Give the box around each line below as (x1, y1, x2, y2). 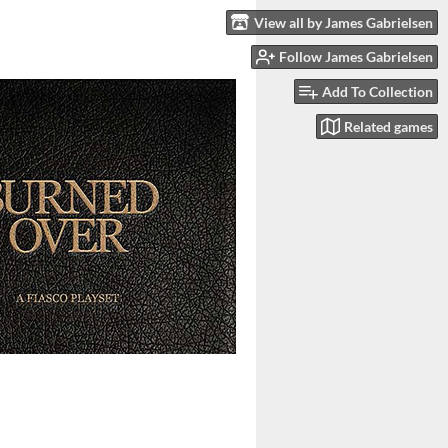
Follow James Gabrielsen (279, 48, 433, 66)
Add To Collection (322, 83, 433, 101)
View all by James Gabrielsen (254, 13, 433, 31)
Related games (344, 117, 433, 135)
